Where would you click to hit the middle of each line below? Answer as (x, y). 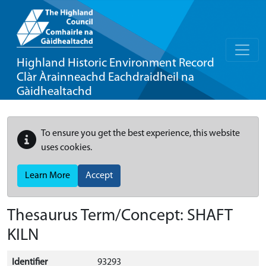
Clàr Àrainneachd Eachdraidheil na (105, 77)
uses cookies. (66, 148)
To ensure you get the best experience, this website (140, 134)
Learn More (47, 176)
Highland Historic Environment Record (115, 63)
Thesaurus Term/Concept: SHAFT (120, 216)
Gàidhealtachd (54, 92)
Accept (99, 176)
